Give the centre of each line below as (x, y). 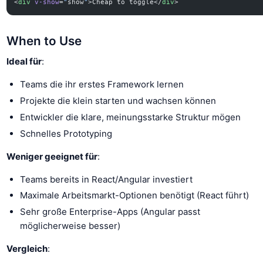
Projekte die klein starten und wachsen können (118, 101)
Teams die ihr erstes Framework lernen (102, 85)
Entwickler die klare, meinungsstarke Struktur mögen (130, 117)
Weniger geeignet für (52, 156)
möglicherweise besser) (70, 226)
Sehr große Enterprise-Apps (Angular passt (110, 212)
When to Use (44, 41)
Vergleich (27, 249)
